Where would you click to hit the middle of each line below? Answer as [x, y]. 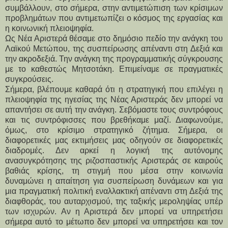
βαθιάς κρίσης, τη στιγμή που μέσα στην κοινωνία [114, 170]
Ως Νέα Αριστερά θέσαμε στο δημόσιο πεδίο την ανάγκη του [114, 38]
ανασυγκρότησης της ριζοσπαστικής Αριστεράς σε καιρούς [114, 160]
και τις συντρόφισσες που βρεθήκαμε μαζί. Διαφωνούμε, [114, 120]
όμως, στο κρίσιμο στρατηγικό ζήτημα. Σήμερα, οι [114, 130]
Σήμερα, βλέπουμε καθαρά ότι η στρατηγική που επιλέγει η [114, 89]
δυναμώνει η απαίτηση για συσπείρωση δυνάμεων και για [114, 181]
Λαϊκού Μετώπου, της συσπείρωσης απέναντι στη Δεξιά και [114, 48]
